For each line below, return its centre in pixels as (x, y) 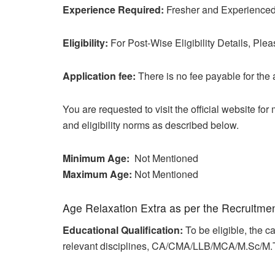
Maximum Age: (97, 174)
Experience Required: (113, 9)
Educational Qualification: (124, 230)
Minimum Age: (96, 158)
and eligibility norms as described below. (151, 125)
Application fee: (100, 76)
